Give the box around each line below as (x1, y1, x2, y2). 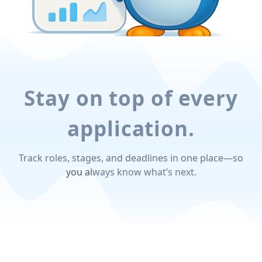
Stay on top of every (24, 84, 238, 112)
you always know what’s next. (65, 166, 196, 178)
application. (67, 115, 195, 142)
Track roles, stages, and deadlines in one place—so (19, 151, 243, 164)
